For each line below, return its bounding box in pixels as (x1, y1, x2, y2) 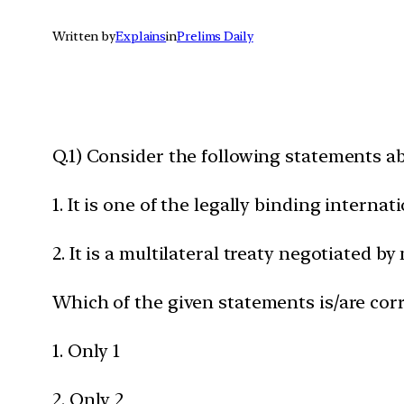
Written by (52, 28, 115, 43)
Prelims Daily (177, 28, 253, 43)
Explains (115, 28, 167, 43)
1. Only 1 (52, 339, 121, 362)
